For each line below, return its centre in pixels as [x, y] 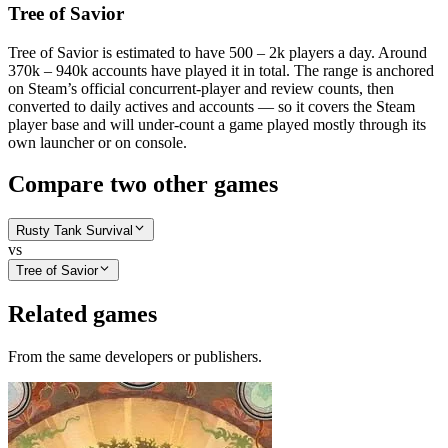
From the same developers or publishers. [135, 356]
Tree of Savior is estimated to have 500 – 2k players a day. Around [217, 52]
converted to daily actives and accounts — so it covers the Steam [211, 106]
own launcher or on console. [97, 142]
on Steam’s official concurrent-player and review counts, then [201, 88]
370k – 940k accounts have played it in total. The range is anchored [221, 70]
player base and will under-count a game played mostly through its [217, 124]
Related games [82, 313]
